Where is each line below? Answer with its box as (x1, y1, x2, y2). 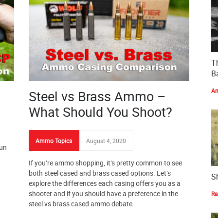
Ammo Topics (36, 137, 72, 145)
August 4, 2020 (86, 137, 126, 145)
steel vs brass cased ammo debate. (29, 199, 134, 208)
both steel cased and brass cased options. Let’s (29, 168, 171, 178)
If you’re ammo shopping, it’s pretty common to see (29, 158, 182, 167)
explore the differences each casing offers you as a (29, 179, 181, 188)
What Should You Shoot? (29, 103, 172, 121)
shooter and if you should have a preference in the (29, 189, 178, 198)
